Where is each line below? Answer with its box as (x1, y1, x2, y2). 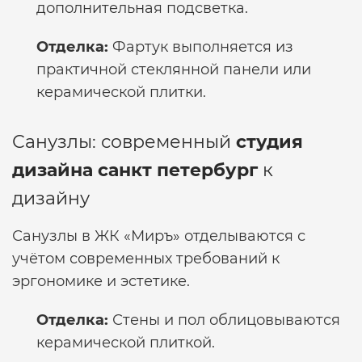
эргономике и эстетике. (12, 272, 190, 290)
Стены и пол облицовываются (108, 311, 340, 329)
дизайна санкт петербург (12, 159, 258, 181)
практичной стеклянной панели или (36, 61, 311, 78)
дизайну (12, 187, 90, 209)
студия (236, 131, 303, 153)
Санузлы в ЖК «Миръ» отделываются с (12, 227, 305, 245)
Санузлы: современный (12, 131, 236, 153)
